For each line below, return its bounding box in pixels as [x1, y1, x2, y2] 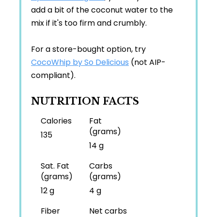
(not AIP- [129, 57, 166, 68]
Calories [41, 115, 72, 127]
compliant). [31, 70, 76, 81]
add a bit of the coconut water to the [31, 4, 173, 16]
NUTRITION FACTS [31, 95, 139, 108]
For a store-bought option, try [31, 44, 146, 55]
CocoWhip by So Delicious [31, 57, 129, 68]
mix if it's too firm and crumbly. [31, 17, 147, 29]
